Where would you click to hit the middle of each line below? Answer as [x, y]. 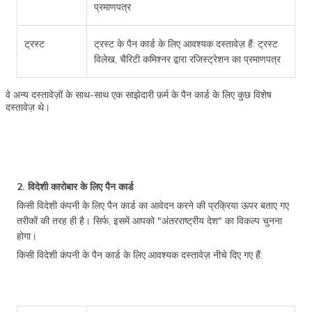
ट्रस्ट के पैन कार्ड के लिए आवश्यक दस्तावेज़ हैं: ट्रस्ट [186, 44]
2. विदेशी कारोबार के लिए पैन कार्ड [75, 186]
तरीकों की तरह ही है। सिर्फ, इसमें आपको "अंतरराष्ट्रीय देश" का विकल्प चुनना [149, 220]
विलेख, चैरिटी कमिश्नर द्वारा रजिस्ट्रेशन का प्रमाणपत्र [187, 59]
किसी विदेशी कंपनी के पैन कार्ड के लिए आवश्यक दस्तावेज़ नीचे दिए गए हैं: [140, 255]
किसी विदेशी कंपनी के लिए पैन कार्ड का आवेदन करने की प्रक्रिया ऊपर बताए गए [153, 205]
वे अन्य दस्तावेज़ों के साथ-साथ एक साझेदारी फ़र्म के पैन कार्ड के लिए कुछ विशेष [139, 94]
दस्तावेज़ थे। [28, 107]
